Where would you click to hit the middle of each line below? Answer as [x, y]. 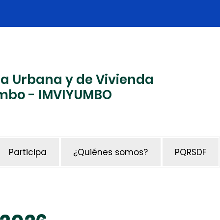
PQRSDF [190, 152]
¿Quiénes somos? [111, 152]
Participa [27, 152]
